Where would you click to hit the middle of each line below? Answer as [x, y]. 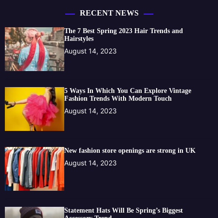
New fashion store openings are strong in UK [131, 150]
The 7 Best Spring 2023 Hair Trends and [124, 31]
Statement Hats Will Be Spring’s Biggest [124, 210]
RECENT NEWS [109, 13]
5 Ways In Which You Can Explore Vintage [128, 91]
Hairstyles [79, 38]
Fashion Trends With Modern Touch [118, 98]
